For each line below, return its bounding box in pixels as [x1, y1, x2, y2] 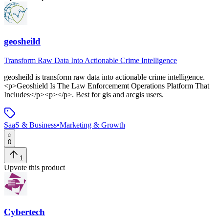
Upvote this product [4, 163, 65, 172]
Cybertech [4, 206, 45, 217]
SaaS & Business [4, 120, 57, 129]
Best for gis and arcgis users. [74, 90, 164, 99]
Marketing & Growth [60, 120, 125, 129]
